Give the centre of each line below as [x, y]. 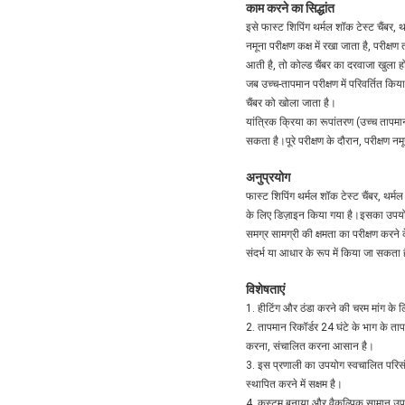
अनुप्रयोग [268, 177]
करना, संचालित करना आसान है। [310, 346]
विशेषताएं [265, 289]
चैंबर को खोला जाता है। [291, 103]
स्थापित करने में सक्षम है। [294, 384]
